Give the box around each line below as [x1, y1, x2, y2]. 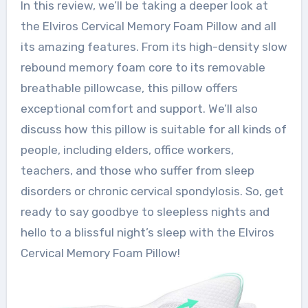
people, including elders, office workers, [20, 142, 234, 157]
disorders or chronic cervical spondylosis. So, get [20, 184, 284, 198]
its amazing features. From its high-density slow [20, 39, 287, 54]
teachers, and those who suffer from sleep [20, 163, 254, 177]
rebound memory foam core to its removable [20, 60, 265, 74]
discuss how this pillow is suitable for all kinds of [20, 122, 287, 136]
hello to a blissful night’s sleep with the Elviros [20, 225, 274, 239]
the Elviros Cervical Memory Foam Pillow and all [20, 19, 276, 33]
